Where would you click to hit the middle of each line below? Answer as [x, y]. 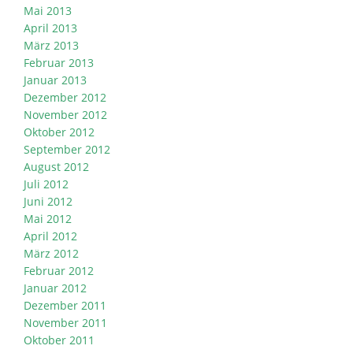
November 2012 [65, 114]
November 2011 [65, 322]
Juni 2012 [48, 201]
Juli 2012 [46, 184]
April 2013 [50, 28]
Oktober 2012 [59, 132]
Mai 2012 [48, 218]
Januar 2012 [55, 288]
